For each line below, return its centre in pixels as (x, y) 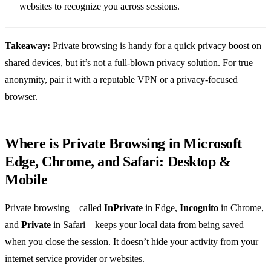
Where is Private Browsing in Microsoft (123, 143)
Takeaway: (28, 45)
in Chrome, (241, 207)
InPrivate (123, 207)
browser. (21, 96)
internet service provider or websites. (75, 258)
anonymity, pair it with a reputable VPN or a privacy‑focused (121, 79)
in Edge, (161, 207)
